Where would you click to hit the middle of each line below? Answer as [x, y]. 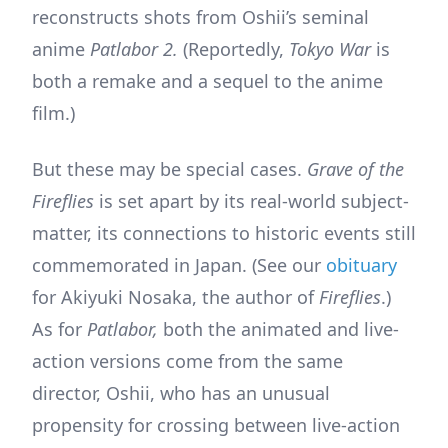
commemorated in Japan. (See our [179, 264]
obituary [361, 264]
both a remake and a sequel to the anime [207, 80]
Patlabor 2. [136, 48]
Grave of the [355, 168]
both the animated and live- [281, 328]
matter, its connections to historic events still [224, 232]
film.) [53, 112]
